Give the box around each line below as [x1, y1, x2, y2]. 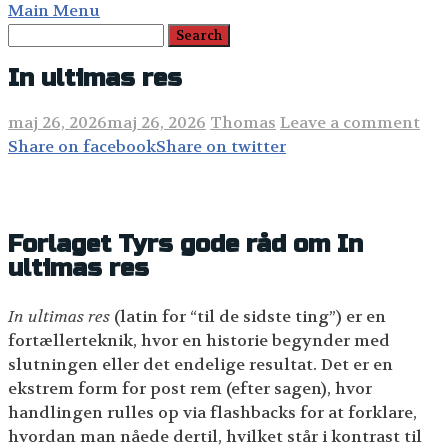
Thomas [210, 111, 276, 133]
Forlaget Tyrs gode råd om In [8, 229, 363, 259]
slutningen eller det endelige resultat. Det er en [8, 353, 393, 375]
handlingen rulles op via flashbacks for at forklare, [8, 401, 417, 423]
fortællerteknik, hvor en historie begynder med [8, 329, 390, 351]
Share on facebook [8, 135, 156, 157]
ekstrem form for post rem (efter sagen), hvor [8, 377, 372, 399]
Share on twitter [156, 135, 286, 157]
